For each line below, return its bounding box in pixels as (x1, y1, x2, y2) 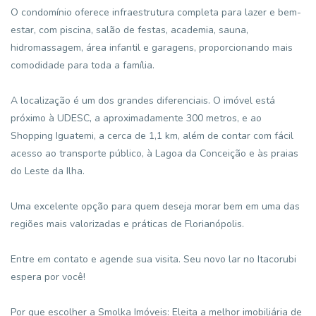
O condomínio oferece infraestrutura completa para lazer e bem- (11, 6, 301, 19)
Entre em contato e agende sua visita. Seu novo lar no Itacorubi (11, 253, 296, 266)
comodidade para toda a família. (11, 59, 154, 72)
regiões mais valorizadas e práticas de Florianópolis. (11, 217, 244, 231)
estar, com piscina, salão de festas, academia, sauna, (11, 23, 248, 37)
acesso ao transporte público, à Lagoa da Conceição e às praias (11, 147, 298, 160)
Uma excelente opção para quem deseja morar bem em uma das (11, 200, 300, 213)
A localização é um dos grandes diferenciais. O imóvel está (11, 94, 275, 107)
